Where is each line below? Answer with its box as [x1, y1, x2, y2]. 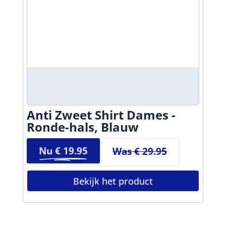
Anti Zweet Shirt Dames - [26, 106, 176, 123]
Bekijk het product [73, 175, 153, 187]
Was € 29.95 [112, 144, 167, 158]
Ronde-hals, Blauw [26, 118, 139, 135]
